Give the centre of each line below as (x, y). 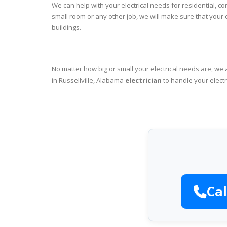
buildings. (66, 27)
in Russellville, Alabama (88, 80)
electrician (143, 80)
